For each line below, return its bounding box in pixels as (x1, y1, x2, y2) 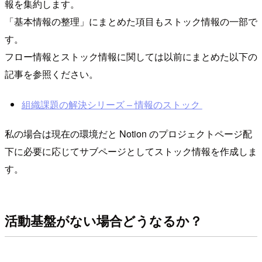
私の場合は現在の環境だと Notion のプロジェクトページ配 (5, 127, 252, 140)
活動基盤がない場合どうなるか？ (5, 211, 202, 230)
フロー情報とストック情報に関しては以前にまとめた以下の (5, 50, 257, 64)
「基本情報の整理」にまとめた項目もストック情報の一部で (5, 15, 257, 29)
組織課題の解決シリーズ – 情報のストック (21, 97, 202, 111)
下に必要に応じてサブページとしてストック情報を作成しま (5, 144, 257, 158)
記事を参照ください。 (5, 67, 98, 81)
